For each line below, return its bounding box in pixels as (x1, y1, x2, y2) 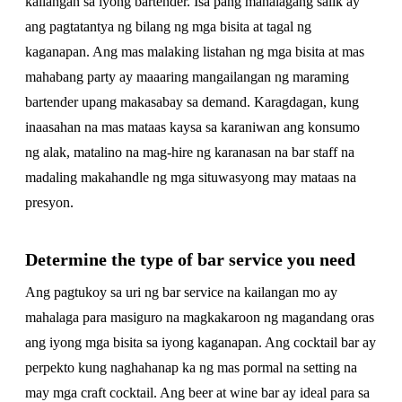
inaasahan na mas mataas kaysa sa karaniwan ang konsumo (25, 119, 360, 135)
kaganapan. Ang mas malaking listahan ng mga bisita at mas (25, 44, 364, 59)
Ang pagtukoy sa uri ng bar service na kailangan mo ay (25, 284, 337, 300)
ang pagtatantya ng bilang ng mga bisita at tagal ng (25, 19, 311, 34)
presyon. (25, 195, 74, 210)
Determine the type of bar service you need (25, 249, 355, 269)
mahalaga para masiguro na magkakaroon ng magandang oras (25, 310, 374, 325)
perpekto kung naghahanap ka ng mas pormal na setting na (25, 360, 357, 375)
